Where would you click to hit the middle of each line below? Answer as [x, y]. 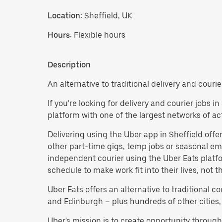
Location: [65, 15]
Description [69, 64]
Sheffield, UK [107, 15]
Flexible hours [100, 35]
